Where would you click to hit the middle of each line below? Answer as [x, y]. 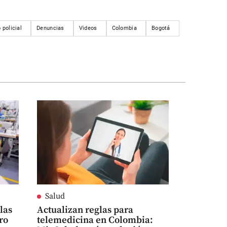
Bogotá [161, 28]
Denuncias [50, 28]
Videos [88, 28]
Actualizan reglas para [85, 210]
